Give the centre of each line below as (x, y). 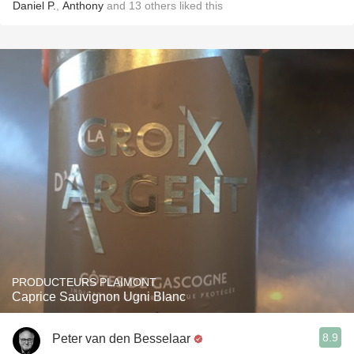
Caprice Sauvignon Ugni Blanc (99, 297)
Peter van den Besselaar (121, 338)
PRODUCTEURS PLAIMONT (84, 282)
